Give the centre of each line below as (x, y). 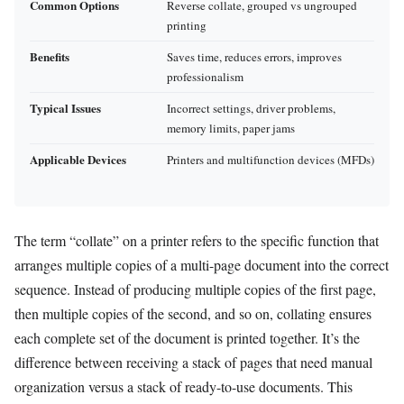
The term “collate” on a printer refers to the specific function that (197, 240)
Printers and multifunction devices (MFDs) (271, 159)
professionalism (205, 76)
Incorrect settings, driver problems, (251, 108)
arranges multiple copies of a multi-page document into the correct (202, 264)
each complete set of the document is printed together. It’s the (187, 337)
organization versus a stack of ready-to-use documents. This (184, 386)
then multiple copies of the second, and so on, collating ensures (193, 313)
